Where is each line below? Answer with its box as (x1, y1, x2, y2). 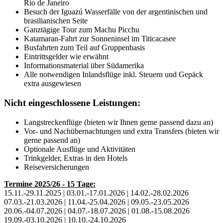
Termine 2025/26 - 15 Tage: (4, 179, 96, 188)
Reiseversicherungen (24, 162, 89, 171)
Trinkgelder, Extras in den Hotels (24, 153, 127, 162)
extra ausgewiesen (24, 79, 81, 88)
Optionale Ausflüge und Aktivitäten (24, 144, 135, 153)
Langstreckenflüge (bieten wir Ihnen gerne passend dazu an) (24, 117, 213, 126)
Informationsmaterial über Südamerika (24, 61, 144, 70)
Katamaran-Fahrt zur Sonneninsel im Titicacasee (24, 34, 176, 43)
